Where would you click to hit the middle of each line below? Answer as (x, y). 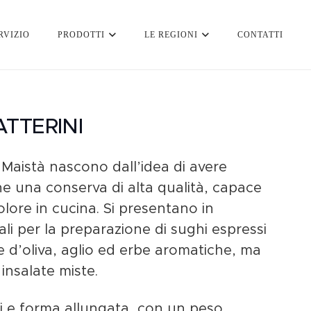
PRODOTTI (81, 35)
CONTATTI (261, 35)
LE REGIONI (171, 35)
